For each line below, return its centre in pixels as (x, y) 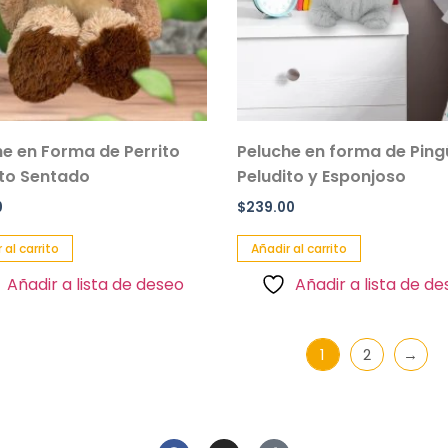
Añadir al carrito (299, 248)
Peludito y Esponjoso (322, 176)
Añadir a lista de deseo (95, 284)
